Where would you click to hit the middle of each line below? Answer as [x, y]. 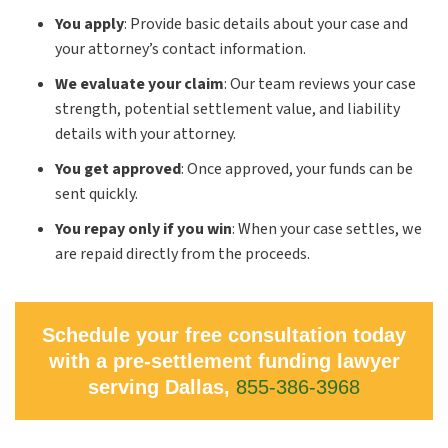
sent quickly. [96, 194]
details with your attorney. [145, 134]
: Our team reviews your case [320, 84]
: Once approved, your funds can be [297, 169]
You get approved [118, 169]
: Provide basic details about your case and [266, 24]
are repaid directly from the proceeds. [182, 254]
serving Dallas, [162, 387]
